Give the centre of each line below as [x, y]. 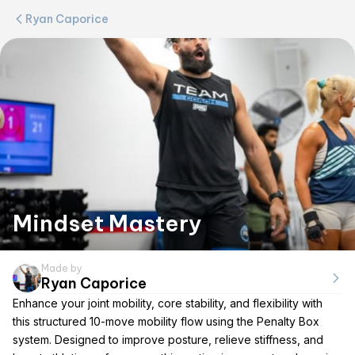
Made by [62, 268]
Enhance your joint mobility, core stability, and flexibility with [168, 303]
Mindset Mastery [107, 223]
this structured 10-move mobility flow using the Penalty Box [166, 321]
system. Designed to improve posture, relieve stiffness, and [168, 340]
